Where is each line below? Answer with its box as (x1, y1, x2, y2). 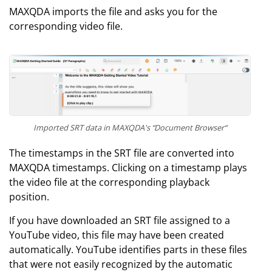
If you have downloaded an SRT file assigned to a (9, 214, 230, 227)
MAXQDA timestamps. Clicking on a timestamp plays (9, 161, 247, 174)
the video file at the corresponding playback (9, 175, 209, 189)
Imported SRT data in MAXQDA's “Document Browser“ (33, 122, 226, 133)
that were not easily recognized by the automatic (9, 257, 233, 271)
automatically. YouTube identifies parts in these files (9, 243, 247, 256)
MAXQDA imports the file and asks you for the (9, 5, 217, 18)
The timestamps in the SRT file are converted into (9, 146, 234, 160)
